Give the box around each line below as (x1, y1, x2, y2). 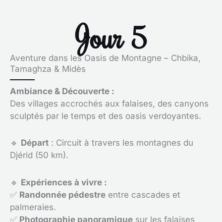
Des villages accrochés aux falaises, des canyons (10, 98, 209, 109)
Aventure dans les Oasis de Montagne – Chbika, (10, 53, 201, 63)
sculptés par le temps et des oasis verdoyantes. (10, 111, 201, 121)
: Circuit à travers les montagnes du (49, 138, 193, 148)
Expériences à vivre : (21, 177, 107, 187)
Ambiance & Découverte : (10, 86, 114, 96)
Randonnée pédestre (19, 190, 106, 200)
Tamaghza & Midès (10, 63, 86, 74)
